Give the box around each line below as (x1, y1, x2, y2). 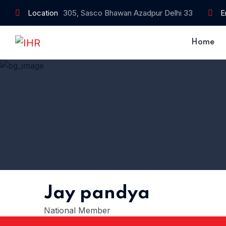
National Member (44, 205, 110, 215)
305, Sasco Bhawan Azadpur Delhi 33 (63, 8, 193, 18)
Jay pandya (44, 184, 150, 202)
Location (28, 8, 58, 18)
